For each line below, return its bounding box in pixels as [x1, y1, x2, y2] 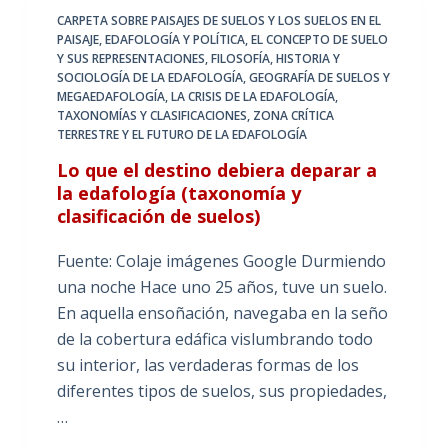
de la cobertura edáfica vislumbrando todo [56, 327, 373, 350]
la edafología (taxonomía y [56, 180, 301, 205]
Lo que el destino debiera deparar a [56, 157, 377, 182]
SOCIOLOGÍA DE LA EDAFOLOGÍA [56, 68, 243, 86]
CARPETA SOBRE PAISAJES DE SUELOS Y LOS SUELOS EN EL [56, 11, 381, 29]
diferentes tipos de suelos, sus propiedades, [56, 379, 387, 402]
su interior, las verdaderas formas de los [56, 353, 359, 376]
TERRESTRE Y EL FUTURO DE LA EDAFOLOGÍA [56, 125, 307, 143]
